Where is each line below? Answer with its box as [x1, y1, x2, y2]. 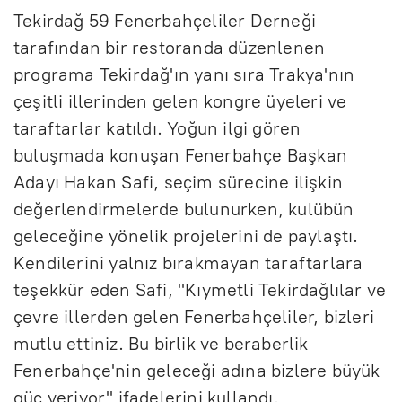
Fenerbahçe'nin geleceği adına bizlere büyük [13, 359, 380, 381]
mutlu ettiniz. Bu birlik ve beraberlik [13, 332, 309, 354]
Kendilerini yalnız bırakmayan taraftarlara [13, 251, 363, 274]
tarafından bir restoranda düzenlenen [13, 36, 326, 58]
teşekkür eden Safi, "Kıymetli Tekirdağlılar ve [13, 278, 387, 301]
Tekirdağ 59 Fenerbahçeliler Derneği [13, 9, 317, 31]
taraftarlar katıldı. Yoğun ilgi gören [13, 117, 301, 139]
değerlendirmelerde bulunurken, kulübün [13, 197, 354, 220]
